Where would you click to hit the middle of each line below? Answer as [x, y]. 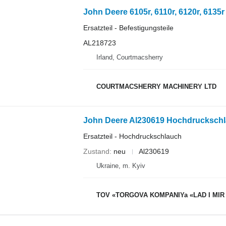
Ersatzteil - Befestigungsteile [128, 28]
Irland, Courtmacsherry [129, 57]
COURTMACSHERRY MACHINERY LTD [156, 86]
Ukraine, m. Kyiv [121, 166]
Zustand [96, 151]
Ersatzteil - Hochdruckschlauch [132, 136]
